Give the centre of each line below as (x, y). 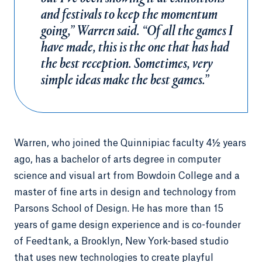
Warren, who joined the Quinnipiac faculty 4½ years (130, 143)
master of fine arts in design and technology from (125, 192)
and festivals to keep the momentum (129, 15)
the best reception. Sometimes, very (127, 64)
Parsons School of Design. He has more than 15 (119, 209)
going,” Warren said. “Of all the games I (137, 32)
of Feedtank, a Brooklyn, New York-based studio (121, 242)
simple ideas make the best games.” (125, 81)
